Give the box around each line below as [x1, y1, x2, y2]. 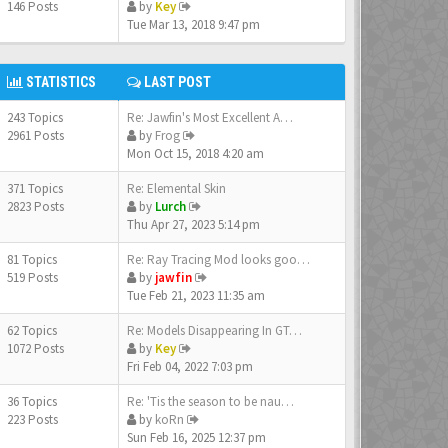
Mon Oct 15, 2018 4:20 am [127, 145, 264, 162]
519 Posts [7, 269, 58, 286]
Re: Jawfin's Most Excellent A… [127, 109, 293, 126]
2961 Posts [7, 127, 64, 144]
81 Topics [7, 251, 60, 268]
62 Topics [7, 322, 60, 339]
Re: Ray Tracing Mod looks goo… [127, 251, 310, 268]
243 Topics [7, 109, 66, 126]
